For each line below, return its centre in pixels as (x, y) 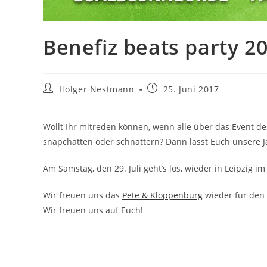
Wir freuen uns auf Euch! (93, 210)
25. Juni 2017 (191, 89)
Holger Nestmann (97, 89)
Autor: (56, 100)
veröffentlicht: (178, 100)
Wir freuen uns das (83, 195)
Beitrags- (62, 88)
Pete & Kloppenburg (162, 195)
